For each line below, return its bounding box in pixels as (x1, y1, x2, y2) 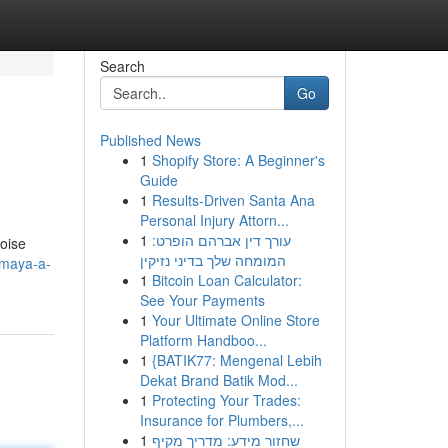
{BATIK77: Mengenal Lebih (151, 350, 322, 370)
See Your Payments (139, 290, 265, 310)
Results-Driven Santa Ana (151, 190, 315, 210)
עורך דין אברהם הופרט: (151, 230, 291, 250)
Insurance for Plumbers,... (139, 410, 304, 430)
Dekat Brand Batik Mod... (139, 370, 298, 390)
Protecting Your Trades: (151, 390, 301, 410)
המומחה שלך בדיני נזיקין (139, 250, 286, 270)
